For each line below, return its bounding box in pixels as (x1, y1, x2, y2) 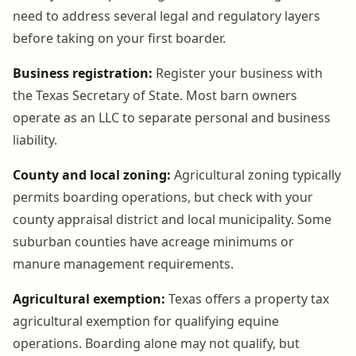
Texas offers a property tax (165, 289, 329, 308)
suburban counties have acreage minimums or (13, 232, 294, 250)
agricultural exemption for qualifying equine (13, 311, 279, 330)
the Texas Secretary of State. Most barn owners (13, 86, 297, 104)
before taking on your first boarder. (13, 29, 226, 47)
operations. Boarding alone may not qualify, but (13, 334, 300, 352)
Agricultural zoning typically (171, 165, 341, 184)
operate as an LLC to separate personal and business (13, 108, 331, 126)
